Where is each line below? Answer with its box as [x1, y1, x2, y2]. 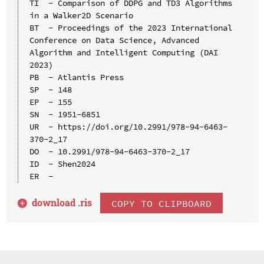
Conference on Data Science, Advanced [29, 35, 199, 46]
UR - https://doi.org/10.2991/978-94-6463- [29, 121, 227, 133]
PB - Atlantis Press [29, 72, 124, 83]
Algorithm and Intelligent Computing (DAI [29, 47, 218, 58]
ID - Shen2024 [29, 159, 95, 170]
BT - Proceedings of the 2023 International [29, 22, 232, 34]
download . [32, 196, 81, 209]
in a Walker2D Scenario [29, 10, 133, 21]
